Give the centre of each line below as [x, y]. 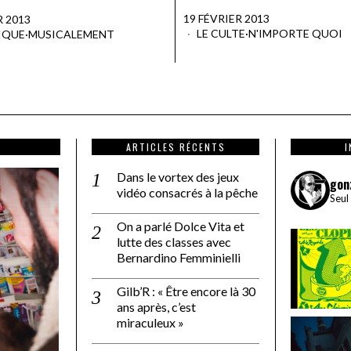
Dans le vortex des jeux [178, 176]
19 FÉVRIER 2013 [226, 18]
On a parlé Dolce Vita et [181, 226]
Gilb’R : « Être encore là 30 [186, 291]
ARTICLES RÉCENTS [175, 147]
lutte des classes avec [174, 241]
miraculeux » [150, 322]
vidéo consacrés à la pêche [187, 192]
